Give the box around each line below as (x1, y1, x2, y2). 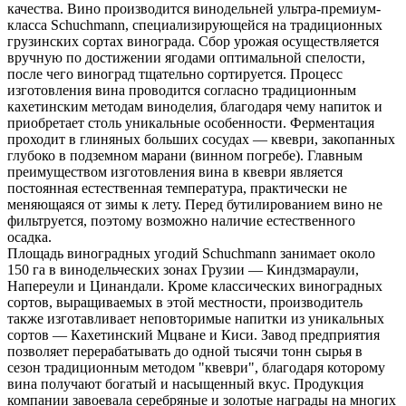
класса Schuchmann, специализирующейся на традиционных (7, 16, 382, 33)
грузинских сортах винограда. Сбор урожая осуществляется (7, 33, 379, 49)
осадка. (7, 228, 52, 245)
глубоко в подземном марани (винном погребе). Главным (7, 147, 362, 163)
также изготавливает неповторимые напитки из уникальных (7, 310, 384, 326)
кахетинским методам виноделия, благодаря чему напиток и (7, 98, 382, 114)
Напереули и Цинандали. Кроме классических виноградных (7, 277, 382, 294)
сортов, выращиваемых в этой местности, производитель (7, 294, 362, 310)
